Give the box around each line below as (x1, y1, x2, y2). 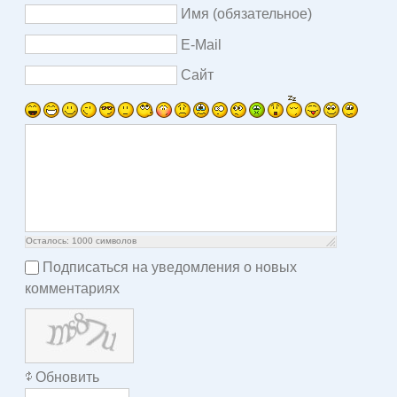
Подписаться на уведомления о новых (43, 259, 297, 275)
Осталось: (26, 235, 72, 245)
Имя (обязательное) (181, 5, 312, 21)
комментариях (25, 280, 120, 296)
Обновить (35, 369, 99, 385)
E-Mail (181, 36, 222, 52)
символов (93, 235, 136, 245)
